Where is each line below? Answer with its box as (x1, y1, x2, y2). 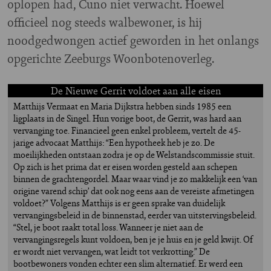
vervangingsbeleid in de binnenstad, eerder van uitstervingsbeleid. (13, 209, 256, 222)
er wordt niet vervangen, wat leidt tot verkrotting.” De (13, 245, 210, 258)
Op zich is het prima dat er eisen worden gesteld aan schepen (13, 160, 237, 174)
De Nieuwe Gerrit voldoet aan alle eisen (50, 83, 221, 98)
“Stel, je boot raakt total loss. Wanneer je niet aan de (13, 221, 203, 234)
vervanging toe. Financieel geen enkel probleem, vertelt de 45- (13, 124, 241, 137)
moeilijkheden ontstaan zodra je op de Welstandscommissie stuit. (13, 148, 255, 162)
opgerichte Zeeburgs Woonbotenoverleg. (7, 50, 214, 68)
